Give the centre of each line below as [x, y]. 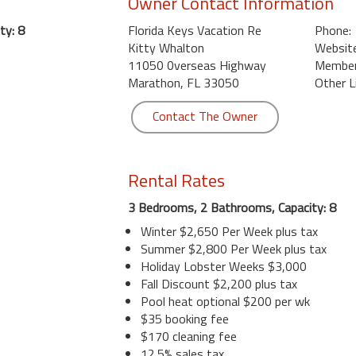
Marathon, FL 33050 [183, 83]
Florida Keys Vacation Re [194, 30]
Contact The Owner [205, 116]
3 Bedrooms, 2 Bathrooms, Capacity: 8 [232, 207]
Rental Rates [176, 180]
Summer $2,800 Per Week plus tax [233, 249]
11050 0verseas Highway [197, 65]
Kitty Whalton [166, 48]
